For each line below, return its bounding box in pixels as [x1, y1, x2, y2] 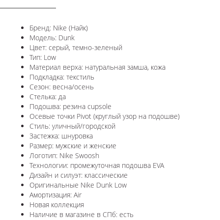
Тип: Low [29, 52, 56, 62]
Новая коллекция [29, 199, 84, 209]
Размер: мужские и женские [29, 140, 116, 150]
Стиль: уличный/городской [29, 121, 115, 131]
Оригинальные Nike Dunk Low [29, 180, 129, 190]
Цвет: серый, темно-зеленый [29, 42, 122, 52]
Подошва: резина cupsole [29, 101, 111, 111]
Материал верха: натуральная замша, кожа [29, 62, 165, 72]
